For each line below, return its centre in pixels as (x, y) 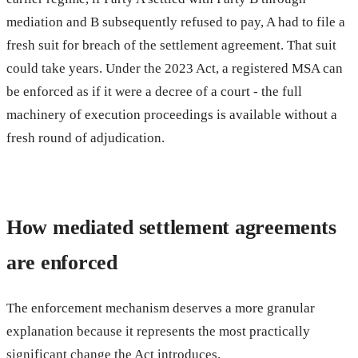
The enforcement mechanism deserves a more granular (161, 308)
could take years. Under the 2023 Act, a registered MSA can (175, 68)
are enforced (62, 262)
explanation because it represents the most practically (158, 331)
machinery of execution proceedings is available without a (172, 114)
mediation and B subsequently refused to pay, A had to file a (176, 22)
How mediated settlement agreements (171, 227)
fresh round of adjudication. (86, 137)
